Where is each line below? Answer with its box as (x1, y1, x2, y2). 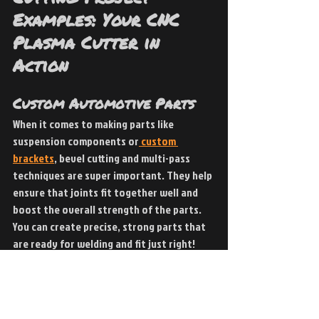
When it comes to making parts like (13, 115, 176, 132)
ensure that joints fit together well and (13, 184, 200, 200)
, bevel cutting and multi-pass (54, 150, 192, 166)
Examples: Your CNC (13, 6, 186, 32)
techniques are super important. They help (13, 167, 214, 183)
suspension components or (13, 132, 139, 149)
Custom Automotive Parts (13, 93, 199, 113)
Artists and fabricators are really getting (13, 291, 206, 307)
